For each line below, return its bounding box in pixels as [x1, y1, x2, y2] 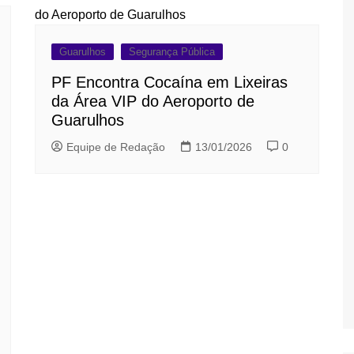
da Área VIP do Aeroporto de [51, 92, 254, 110]
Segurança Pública [129, 46, 215, 58]
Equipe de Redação [66, 141, 165, 153]
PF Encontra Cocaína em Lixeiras [51, 73, 288, 91]
